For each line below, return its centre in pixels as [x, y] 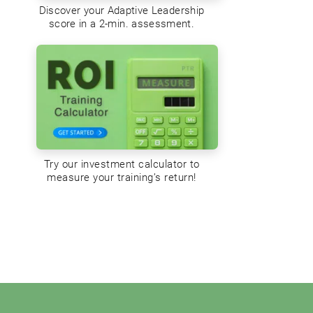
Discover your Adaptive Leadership [122, 11]
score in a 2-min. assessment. [122, 24]
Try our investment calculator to [122, 165]
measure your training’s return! [122, 178]
